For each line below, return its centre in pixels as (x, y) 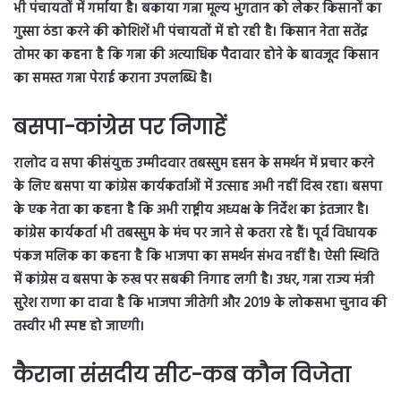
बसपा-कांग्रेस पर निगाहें (120, 128)
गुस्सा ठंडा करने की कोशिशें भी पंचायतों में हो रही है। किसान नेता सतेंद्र (191, 33)
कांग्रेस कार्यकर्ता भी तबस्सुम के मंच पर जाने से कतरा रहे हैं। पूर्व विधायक (195, 233)
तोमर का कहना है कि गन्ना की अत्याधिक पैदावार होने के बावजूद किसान (196, 56)
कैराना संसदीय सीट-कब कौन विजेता (182, 375)
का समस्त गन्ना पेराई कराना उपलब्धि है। (113, 79)
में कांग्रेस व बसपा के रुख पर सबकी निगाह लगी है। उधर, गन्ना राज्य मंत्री (194, 280)
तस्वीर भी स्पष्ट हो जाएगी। (79, 326)
